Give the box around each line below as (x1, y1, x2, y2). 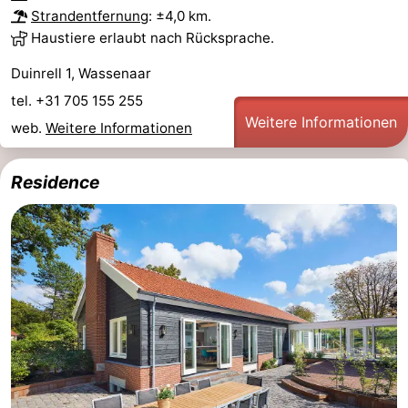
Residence (11, 170, 99, 193)
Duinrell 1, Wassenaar (11, 64, 151, 82)
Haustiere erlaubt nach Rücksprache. (31, 28, 274, 46)
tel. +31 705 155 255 (11, 91, 147, 109)
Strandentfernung (31, 6, 148, 25)
